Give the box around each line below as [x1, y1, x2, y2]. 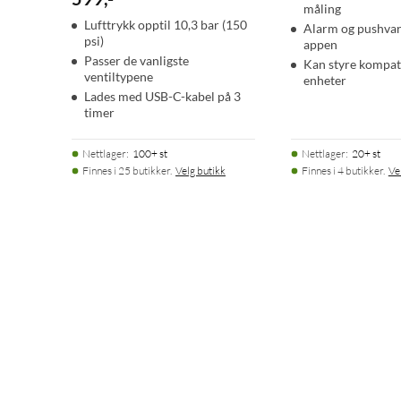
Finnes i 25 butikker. [82, 164, 172, 178]
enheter [303, 73, 346, 89]
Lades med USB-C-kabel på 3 [84, 89, 241, 105]
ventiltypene [84, 69, 153, 85]
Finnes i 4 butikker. [301, 164, 385, 178]
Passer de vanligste [84, 53, 189, 69]
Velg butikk [175, 164, 226, 178]
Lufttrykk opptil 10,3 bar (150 [84, 17, 247, 33]
